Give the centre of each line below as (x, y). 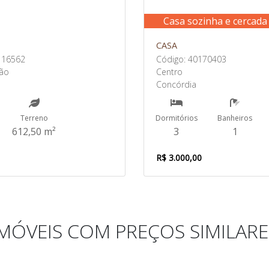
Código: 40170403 (191, 59)
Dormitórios (176, 118)
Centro (169, 71)
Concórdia (176, 84)
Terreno (34, 118)
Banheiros (235, 118)
